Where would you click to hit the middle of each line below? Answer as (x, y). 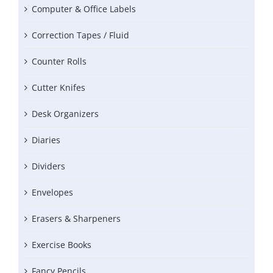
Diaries (46, 140)
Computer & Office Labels (84, 9)
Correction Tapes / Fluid (80, 35)
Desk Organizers (65, 114)
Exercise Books (62, 245)
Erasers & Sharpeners (76, 219)
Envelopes (52, 193)
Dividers (48, 166)
